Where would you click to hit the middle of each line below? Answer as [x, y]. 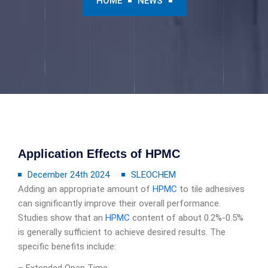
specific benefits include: [67, 246]
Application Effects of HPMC [99, 154]
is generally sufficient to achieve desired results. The [122, 232]
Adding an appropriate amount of [85, 189]
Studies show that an [62, 218]
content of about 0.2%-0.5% [187, 218]
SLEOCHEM [153, 175]
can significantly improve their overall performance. [119, 203]
